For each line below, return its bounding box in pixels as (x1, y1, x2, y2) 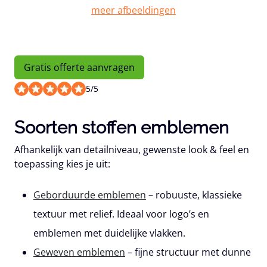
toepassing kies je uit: (14, 157, 110, 171)
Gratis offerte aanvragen (24, 61, 135, 74)
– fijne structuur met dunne (125, 246, 251, 259)
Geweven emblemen (33, 246, 125, 259)
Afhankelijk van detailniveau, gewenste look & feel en (14, 143, 249, 157)
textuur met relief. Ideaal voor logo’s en (33, 207, 209, 221)
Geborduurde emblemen (33, 188, 146, 202)
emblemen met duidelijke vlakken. (33, 226, 185, 240)
